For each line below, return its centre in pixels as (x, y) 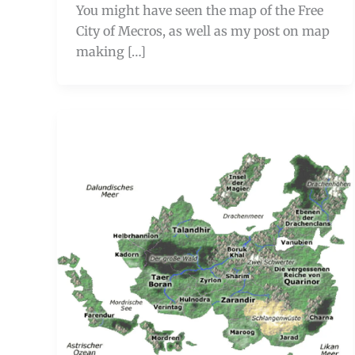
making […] (111, 51)
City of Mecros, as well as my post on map (203, 31)
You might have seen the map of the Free (200, 10)
